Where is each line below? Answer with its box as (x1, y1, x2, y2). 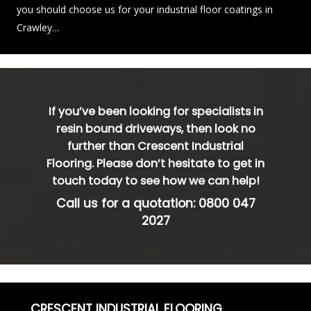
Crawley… (17, 20, 60, 34)
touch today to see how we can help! (51, 172, 260, 189)
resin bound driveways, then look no (56, 120, 255, 137)
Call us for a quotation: (56, 194, 199, 212)
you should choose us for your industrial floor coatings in (17, 2, 273, 16)
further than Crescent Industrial (67, 137, 244, 154)
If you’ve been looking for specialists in (48, 103, 263, 119)
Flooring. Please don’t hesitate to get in (47, 155, 264, 171)
